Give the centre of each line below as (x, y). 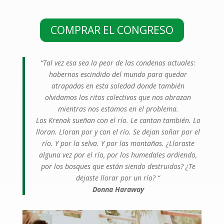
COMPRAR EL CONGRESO (112, 30)
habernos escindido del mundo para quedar (118, 74)
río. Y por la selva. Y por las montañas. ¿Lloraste (118, 143)
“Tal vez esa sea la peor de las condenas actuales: (118, 63)
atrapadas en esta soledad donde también (118, 86)
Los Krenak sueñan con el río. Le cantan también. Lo (118, 120)
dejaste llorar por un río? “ (118, 178)
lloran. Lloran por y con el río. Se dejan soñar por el (118, 132)
